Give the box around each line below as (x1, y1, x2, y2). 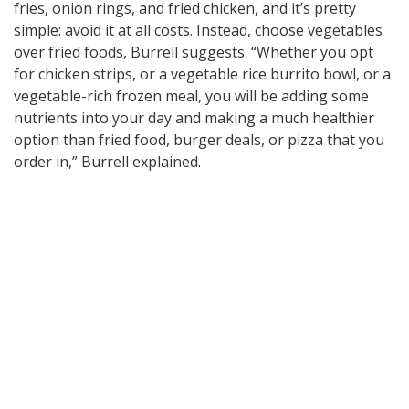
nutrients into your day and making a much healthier (14, 108, 374, 129)
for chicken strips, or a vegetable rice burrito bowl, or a (14, 64, 391, 85)
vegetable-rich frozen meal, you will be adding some (14, 86, 369, 107)
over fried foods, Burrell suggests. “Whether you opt (14, 42, 373, 63)
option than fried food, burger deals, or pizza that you (14, 130, 384, 151)
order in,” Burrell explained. (14, 152, 201, 173)
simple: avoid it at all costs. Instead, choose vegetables (14, 20, 383, 41)
